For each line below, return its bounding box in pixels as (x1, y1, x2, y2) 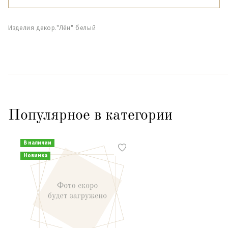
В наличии (23, 139, 51, 146)
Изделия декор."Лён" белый (8, 23, 96, 32)
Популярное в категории (8, 108, 173, 123)
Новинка (23, 152, 47, 159)
